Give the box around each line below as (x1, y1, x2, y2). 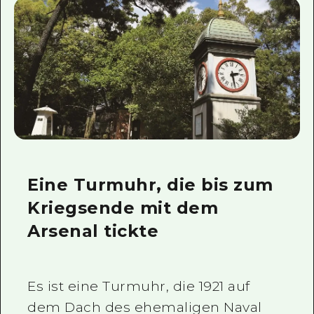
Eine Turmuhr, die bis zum (27, 174, 273, 195)
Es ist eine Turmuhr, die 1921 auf (27, 278, 250, 294)
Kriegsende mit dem (27, 197, 219, 218)
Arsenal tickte (27, 220, 159, 241)
